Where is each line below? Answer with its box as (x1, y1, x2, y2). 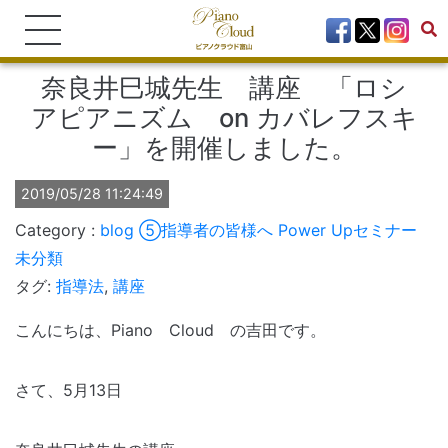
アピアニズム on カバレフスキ (30, 102, 418, 133)
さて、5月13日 (15, 380, 122, 400)
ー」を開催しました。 (91, 132, 357, 163)
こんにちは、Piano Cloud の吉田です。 (15, 320, 326, 340)
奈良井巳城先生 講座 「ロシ (41, 72, 407, 103)
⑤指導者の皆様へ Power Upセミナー (139, 220, 417, 240)
